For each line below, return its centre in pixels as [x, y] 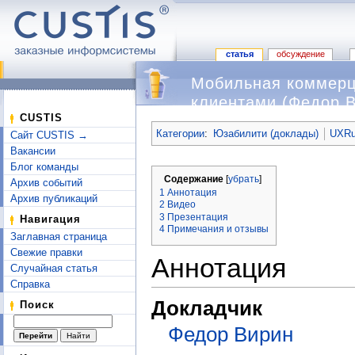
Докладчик [207, 309]
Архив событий [46, 183]
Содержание [194, 179]
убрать [244, 178]
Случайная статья [54, 268]
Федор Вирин [230, 334]
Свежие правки [46, 252]
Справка [30, 284]
